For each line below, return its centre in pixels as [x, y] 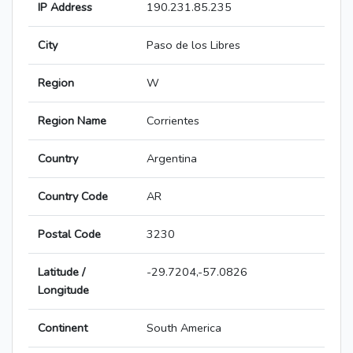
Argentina [172, 159]
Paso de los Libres [193, 45]
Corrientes [173, 121]
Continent [63, 328]
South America [184, 328]
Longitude [63, 290]
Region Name [72, 121]
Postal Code [69, 234]
